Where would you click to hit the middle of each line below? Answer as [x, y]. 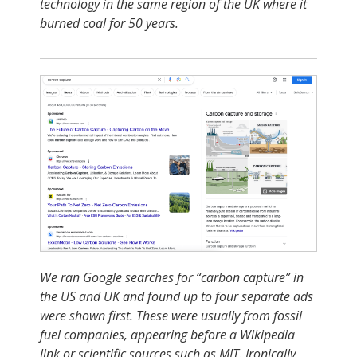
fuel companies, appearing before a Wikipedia [167, 335]
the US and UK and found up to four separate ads [177, 296]
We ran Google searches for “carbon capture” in [172, 277]
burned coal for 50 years [108, 23]
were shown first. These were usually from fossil [171, 316]
